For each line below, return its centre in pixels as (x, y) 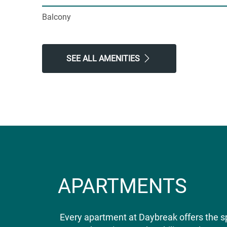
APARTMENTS (122, 186)
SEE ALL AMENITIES (104, 59)
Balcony (56, 17)
